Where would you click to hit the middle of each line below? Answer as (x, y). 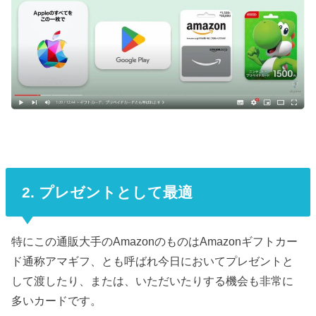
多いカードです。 (57, 300)
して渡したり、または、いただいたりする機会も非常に (153, 281)
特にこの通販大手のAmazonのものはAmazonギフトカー (155, 241)
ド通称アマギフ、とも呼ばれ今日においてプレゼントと (153, 261)
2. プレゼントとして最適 (107, 192)
